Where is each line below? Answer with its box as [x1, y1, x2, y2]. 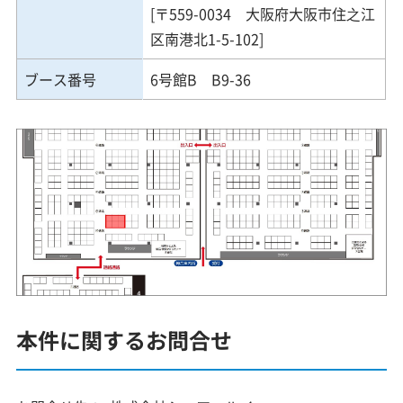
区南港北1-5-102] [150, 28, 279, 50]
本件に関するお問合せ [16, 323, 233, 355]
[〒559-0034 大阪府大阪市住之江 [150, 3, 376, 25]
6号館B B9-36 [150, 68, 266, 91]
